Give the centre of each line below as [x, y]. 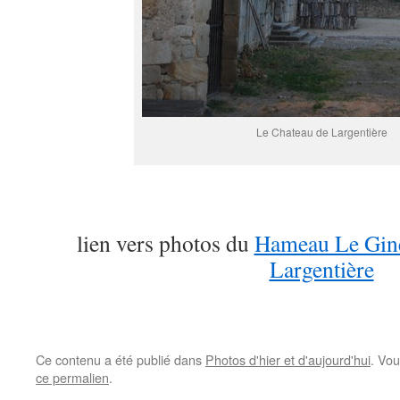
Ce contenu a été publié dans [121, 359]
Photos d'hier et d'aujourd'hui [288, 359]
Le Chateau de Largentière [321, 131]
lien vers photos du [165, 242]
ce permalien [72, 377]
